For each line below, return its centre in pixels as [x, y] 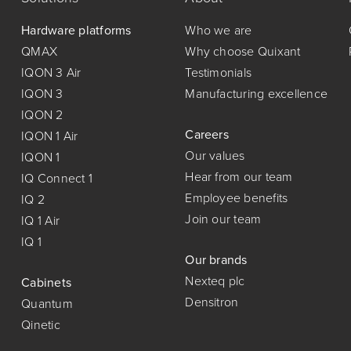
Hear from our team [239, 177]
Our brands [216, 260]
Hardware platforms [76, 30]
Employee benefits [237, 198]
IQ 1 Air [41, 221]
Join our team [223, 219]
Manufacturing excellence [257, 94]
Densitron [212, 302]
